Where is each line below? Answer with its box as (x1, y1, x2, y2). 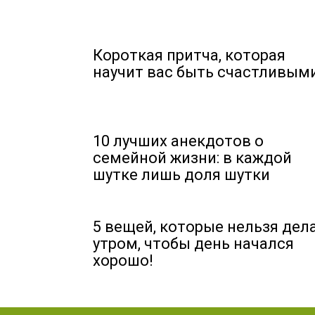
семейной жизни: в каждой (93, 148, 292, 167)
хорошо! (93, 251, 153, 269)
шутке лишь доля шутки (93, 165, 270, 184)
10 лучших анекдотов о (93, 131, 264, 150)
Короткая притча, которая (93, 46, 285, 64)
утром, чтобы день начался (93, 234, 294, 252)
